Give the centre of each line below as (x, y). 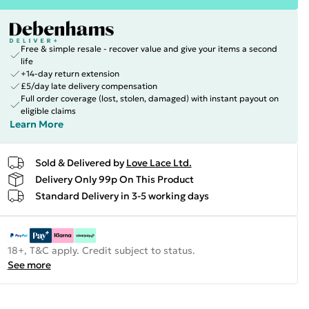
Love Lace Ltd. (159, 162)
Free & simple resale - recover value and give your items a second (149, 49)
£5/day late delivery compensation (89, 86)
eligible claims (48, 111)
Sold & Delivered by (79, 162)
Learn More (36, 124)
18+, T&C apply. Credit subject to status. (101, 250)
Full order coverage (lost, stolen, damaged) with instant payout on (149, 98)
